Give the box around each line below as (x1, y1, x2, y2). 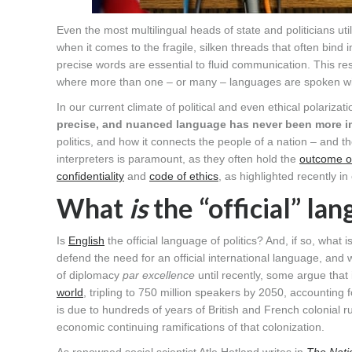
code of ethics (149, 170, 218, 183)
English (68, 234, 104, 247)
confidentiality (57, 170, 124, 183)
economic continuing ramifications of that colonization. (57, 321, 324, 334)
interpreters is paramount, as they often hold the (57, 152, 299, 166)
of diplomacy (57, 269, 123, 282)
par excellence (123, 269, 195, 282)
